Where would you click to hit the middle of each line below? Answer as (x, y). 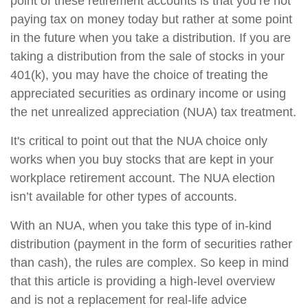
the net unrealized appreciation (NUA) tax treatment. (153, 112)
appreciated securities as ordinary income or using (148, 93)
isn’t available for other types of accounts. (124, 197)
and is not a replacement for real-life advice (129, 300)
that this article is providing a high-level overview (143, 281)
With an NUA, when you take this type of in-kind (141, 225)
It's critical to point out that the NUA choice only (139, 141)
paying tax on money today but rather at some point (151, 19)
